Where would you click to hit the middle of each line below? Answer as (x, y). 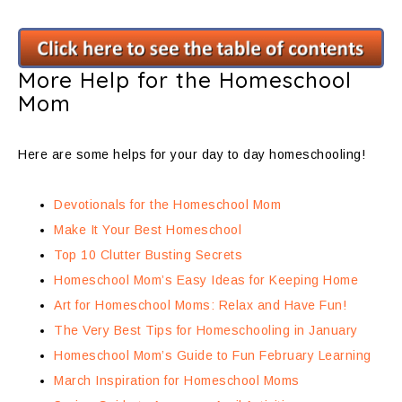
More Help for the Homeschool (185, 80)
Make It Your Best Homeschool (148, 230)
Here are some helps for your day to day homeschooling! (192, 154)
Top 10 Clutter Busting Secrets (148, 255)
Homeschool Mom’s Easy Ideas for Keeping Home (206, 280)
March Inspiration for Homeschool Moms (177, 380)
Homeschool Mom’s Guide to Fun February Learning (213, 355)
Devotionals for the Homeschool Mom (167, 205)
